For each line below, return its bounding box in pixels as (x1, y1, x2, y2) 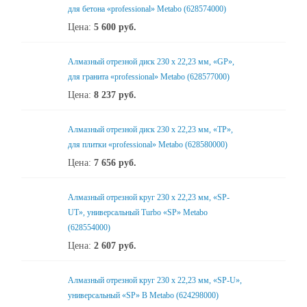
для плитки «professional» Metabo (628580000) (68, 140, 228, 149)
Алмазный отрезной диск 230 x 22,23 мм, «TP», (68, 125, 233, 134)
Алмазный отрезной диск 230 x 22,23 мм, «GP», (68, 57, 234, 66)
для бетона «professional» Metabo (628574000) (68, 4, 226, 14)
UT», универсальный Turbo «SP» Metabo (68, 208, 208, 217)
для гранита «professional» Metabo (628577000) (68, 72, 230, 82)
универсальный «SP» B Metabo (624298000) (68, 291, 219, 300)
